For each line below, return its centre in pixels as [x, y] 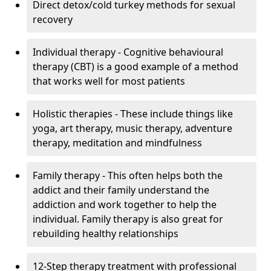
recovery [53, 20]
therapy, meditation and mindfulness [117, 143]
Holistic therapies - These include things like [133, 114]
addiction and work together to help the [125, 205]
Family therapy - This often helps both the [128, 176]
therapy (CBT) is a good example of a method [135, 67]
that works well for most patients [109, 81]
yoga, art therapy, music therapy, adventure [132, 129]
